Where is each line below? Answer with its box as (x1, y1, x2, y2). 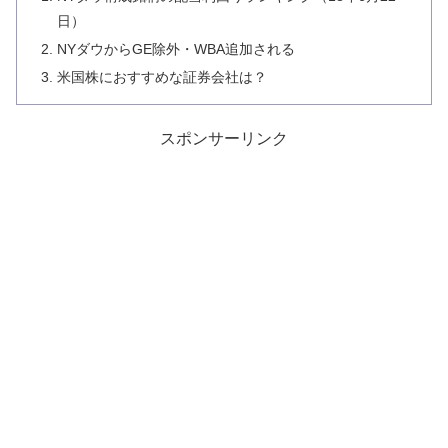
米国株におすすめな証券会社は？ (57, 69, 268, 86)
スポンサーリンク (160, 129, 288, 147)
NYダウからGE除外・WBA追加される (57, 41, 296, 58)
